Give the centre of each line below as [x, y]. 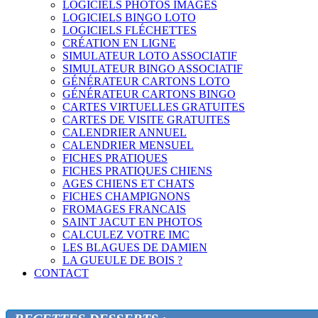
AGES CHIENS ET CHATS [128, 183]
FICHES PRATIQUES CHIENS [137, 171]
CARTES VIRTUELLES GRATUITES [154, 107]
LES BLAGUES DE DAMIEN [135, 247]
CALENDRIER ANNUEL [125, 132]
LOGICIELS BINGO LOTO [129, 17]
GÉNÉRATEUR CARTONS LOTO [146, 81]
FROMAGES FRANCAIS [124, 209]
